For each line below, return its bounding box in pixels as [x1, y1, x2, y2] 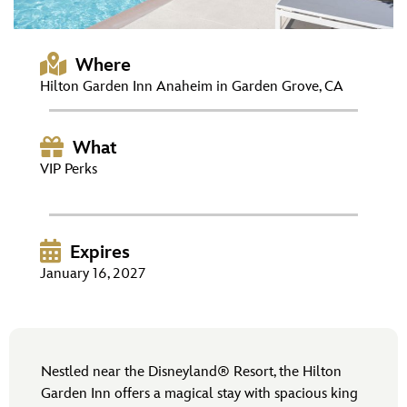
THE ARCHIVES [23, 100, 118, 119]
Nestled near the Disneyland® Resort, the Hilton [41, 363, 342, 382]
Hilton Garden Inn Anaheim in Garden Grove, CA [40, 78, 343, 96]
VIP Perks [40, 161, 97, 179]
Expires [70, 242, 130, 264]
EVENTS [23, 48, 73, 67]
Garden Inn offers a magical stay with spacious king [41, 385, 358, 403]
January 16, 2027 [40, 265, 145, 283]
